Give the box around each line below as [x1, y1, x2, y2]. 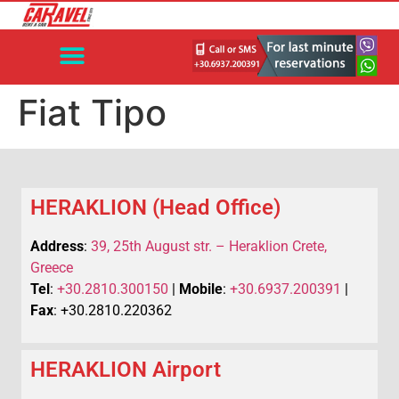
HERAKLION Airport [30, 357, 221, 383]
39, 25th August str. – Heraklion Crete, [91, 237, 327, 255]
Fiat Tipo [18, 90, 167, 134]
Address [30, 237, 84, 255]
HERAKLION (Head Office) [30, 194, 281, 220]
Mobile [179, 280, 223, 297]
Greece [30, 258, 73, 276]
